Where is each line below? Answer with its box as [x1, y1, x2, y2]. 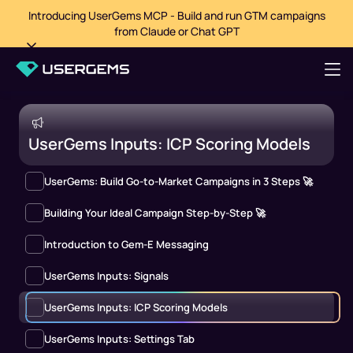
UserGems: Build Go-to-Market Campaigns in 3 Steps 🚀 [44, 173, 313, 188]
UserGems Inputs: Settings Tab [44, 331, 195, 346]
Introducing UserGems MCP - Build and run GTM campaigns [28, 8, 325, 23]
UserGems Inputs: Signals [44, 268, 169, 283]
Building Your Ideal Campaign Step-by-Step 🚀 [44, 205, 266, 220]
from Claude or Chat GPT [113, 24, 240, 39]
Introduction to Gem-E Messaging [44, 236, 209, 251]
